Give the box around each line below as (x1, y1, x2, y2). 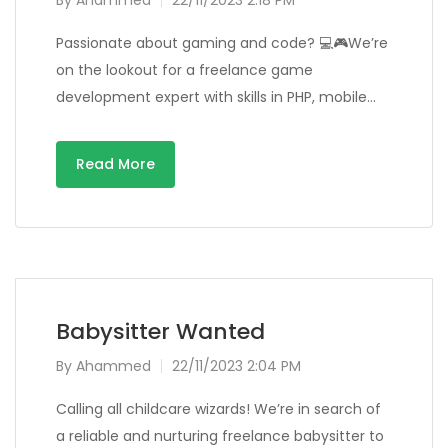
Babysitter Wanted (56, 316, 265, 347)
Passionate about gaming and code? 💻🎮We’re (56, 33, 388, 53)
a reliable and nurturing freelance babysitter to (56, 426, 384, 446)
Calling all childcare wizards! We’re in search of (56, 399, 381, 419)
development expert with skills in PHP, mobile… (56, 87, 376, 107)
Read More (76, 154, 155, 174)
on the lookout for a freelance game (56, 60, 313, 80)
